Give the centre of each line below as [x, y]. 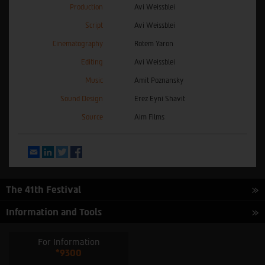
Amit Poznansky [159, 81]
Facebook [98, 151]
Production [86, 7]
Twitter [81, 151]
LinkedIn [69, 151]
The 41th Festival [43, 190]
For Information [69, 243]
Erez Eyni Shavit [160, 99]
